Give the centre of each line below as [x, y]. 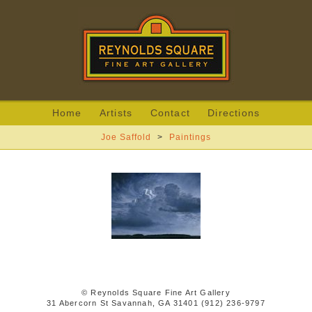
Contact [170, 113]
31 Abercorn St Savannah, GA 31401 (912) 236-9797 [156, 303]
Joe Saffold [126, 137]
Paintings [190, 137]
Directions [234, 113]
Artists [116, 113]
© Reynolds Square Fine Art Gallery [156, 292]
